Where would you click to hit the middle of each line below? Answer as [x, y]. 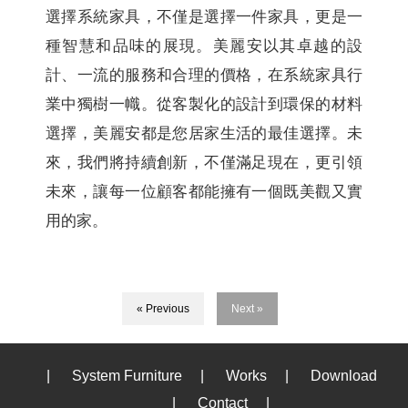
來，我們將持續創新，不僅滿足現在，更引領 [204, 163]
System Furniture [127, 376]
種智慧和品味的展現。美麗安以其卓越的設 [204, 46]
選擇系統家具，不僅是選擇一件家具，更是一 [204, 17]
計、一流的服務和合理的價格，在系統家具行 [204, 76]
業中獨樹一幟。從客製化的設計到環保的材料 [204, 105]
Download [343, 376]
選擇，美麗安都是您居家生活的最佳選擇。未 [204, 134]
